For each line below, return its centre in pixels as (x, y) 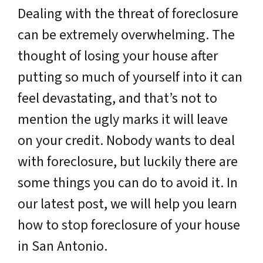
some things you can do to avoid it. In (128, 183)
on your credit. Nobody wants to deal (126, 141)
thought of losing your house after (118, 56)
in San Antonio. (63, 246)
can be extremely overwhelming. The (126, 35)
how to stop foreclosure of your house (129, 225)
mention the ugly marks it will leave (123, 119)
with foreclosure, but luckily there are (128, 162)
